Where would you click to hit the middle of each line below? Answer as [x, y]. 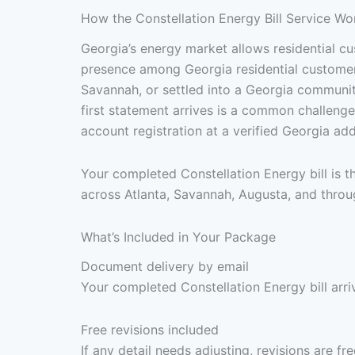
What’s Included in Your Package [178, 237]
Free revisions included [150, 329]
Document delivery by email [165, 266]
